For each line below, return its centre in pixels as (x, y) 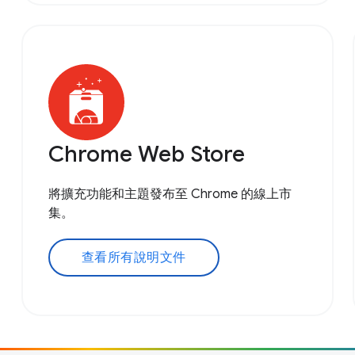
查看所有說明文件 (134, 257)
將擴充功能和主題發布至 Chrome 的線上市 (170, 194)
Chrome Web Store (146, 154)
